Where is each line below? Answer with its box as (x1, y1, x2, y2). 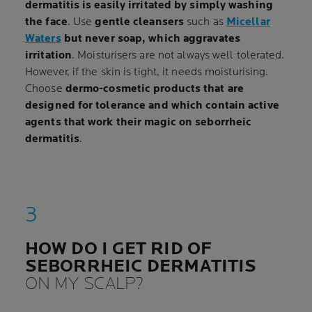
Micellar (226, 15, 270, 29)
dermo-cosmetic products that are (65, 82, 244, 95)
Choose (25, 82, 65, 95)
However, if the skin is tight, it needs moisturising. (25, 65, 269, 79)
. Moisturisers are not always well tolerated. (72, 49, 285, 62)
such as (184, 15, 226, 29)
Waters (25, 32, 61, 45)
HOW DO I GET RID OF (25, 238, 212, 260)
